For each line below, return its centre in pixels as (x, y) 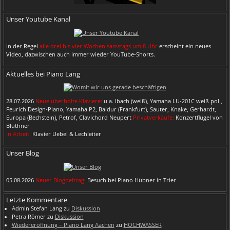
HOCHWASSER (142, 225)
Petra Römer (28, 217)
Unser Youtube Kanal (38, 19)
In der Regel (23, 46)
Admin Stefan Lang (37, 209)
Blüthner (18, 126)
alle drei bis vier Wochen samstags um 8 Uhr (99, 46)
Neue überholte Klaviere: (70, 101)
